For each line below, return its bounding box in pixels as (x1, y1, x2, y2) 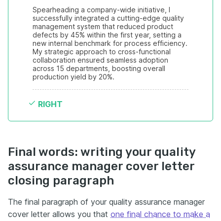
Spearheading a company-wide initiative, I (33, 5, 170, 14)
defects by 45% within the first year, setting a (33, 31, 182, 39)
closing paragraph (8, 174, 114, 187)
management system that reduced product (33, 22, 173, 31)
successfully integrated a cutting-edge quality (33, 14, 184, 22)
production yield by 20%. (33, 73, 114, 81)
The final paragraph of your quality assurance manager (8, 197, 205, 207)
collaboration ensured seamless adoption (33, 56, 168, 64)
